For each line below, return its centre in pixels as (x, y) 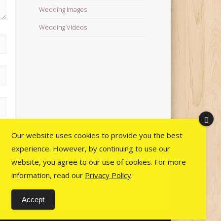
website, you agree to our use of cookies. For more (99, 162)
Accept (33, 200)
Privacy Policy (108, 175)
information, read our (48, 175)
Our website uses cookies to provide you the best (97, 135)
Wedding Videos (63, 27)
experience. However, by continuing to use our (91, 148)
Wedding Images (63, 9)
